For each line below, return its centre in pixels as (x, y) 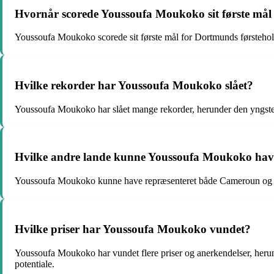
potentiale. (35, 264)
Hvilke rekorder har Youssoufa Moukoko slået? (134, 86)
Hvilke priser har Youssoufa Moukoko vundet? (133, 229)
